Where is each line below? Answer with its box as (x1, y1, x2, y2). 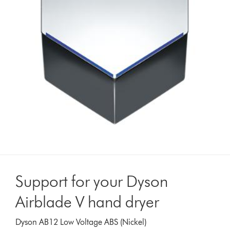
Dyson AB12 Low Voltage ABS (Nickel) (15, 217, 147, 227)
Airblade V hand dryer (15, 191, 160, 212)
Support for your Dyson (15, 170, 168, 191)
